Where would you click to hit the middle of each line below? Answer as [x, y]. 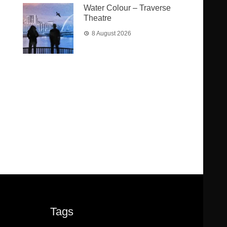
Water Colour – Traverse [127, 8]
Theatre [98, 18]
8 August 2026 [112, 33]
